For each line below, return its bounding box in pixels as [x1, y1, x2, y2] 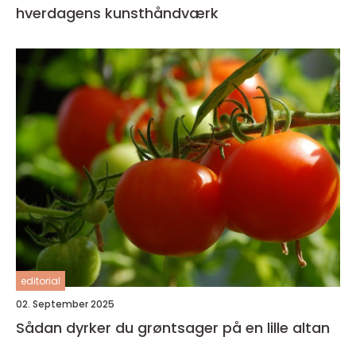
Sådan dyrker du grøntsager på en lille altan [16, 318, 330, 338]
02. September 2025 [16, 297, 114, 311]
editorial [21, 274, 60, 288]
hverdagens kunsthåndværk [16, 3, 219, 23]
